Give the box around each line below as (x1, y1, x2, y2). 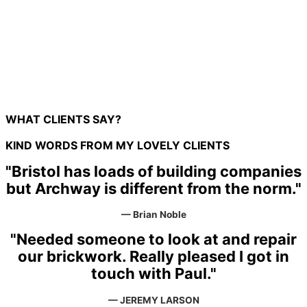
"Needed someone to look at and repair (10, 230, 297, 249)
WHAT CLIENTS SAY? (5, 112, 121, 126)
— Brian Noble (121, 209, 186, 221)
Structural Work (33, 67, 110, 79)
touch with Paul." (90, 265, 217, 283)
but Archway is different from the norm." (5, 179, 302, 197)
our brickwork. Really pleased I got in (18, 247, 289, 266)
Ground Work (33, 41, 99, 53)
